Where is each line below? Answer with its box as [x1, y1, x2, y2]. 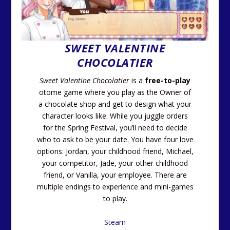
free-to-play [145, 75, 190, 86]
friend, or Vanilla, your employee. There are [43, 170, 187, 180]
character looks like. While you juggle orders [42, 111, 188, 121]
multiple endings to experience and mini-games [36, 182, 194, 192]
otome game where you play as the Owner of [39, 87, 191, 98]
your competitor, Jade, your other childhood [42, 158, 188, 168]
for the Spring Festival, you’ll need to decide [43, 123, 187, 133]
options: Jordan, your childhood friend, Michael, [36, 146, 194, 157]
